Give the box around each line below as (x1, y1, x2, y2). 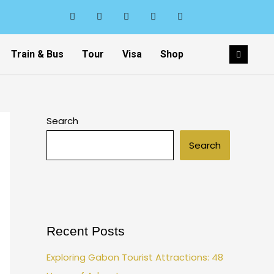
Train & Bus (10, 48, 64, 60)
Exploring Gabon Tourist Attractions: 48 (46, 250, 223, 264)
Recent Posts (46, 224, 125, 238)
